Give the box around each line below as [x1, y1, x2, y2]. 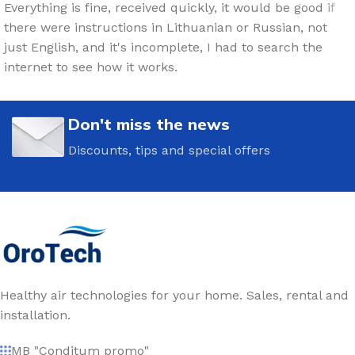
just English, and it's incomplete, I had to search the [4, 40, 323, 55]
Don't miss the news [68, 114, 230, 135]
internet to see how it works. [4, 59, 177, 75]
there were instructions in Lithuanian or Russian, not [4, 20, 327, 36]
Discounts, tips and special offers [68, 143, 270, 158]
